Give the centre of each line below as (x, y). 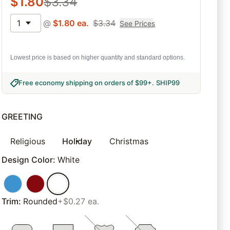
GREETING (22, 117)
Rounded (41, 202)
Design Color (27, 160)
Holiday (77, 141)
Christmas (129, 141)
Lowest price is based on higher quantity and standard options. (98, 58)
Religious (28, 141)
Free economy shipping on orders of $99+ (85, 83)
